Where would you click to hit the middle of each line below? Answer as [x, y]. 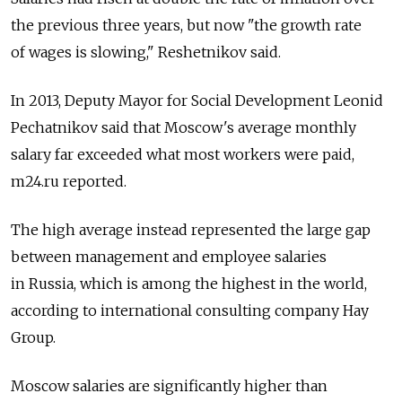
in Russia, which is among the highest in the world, [189, 284]
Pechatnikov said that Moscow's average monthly [184, 128]
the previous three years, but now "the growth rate [186, 26]
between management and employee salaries [169, 257]
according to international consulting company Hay [190, 311]
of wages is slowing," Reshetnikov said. [146, 52]
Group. [33, 338]
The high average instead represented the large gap [191, 230]
